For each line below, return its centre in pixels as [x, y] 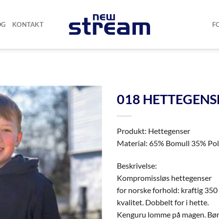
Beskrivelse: [137, 165]
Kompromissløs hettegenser [164, 177]
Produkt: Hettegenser [153, 131]
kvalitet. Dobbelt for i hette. [163, 202]
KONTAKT [28, 24]
